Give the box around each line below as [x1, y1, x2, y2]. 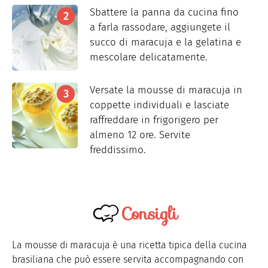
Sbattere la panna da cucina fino [90, 6, 239, 19]
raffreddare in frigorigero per [90, 114, 218, 127]
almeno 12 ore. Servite [90, 129, 190, 142]
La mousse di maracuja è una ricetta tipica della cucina [12, 239, 247, 251]
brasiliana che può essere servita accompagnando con [12, 254, 243, 266]
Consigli [120, 200, 178, 227]
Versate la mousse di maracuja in [90, 84, 242, 97]
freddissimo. [90, 144, 146, 157]
